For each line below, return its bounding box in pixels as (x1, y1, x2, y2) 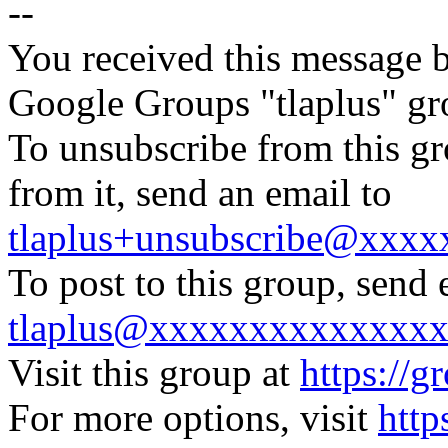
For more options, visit (8, 395, 378, 439)
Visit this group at (8, 350, 300, 394)
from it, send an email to (8, 170, 392, 214)
